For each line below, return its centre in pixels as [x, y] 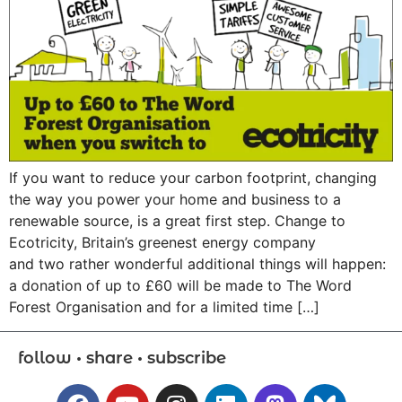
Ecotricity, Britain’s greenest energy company [162, 243]
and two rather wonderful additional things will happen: [197, 264]
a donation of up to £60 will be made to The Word [180, 286]
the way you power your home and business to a [175, 200]
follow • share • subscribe [122, 358]
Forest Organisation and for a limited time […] [164, 307]
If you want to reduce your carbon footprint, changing [193, 178]
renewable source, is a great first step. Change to [177, 221]
